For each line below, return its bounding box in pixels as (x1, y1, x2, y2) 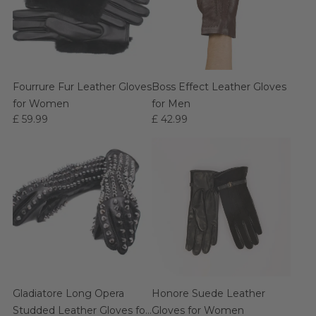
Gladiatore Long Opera (13, 287, 124, 300)
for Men (152, 97, 190, 110)
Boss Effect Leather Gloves (152, 80, 286, 93)
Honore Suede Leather (152, 287, 265, 300)
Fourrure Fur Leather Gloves (13, 80, 152, 93)
